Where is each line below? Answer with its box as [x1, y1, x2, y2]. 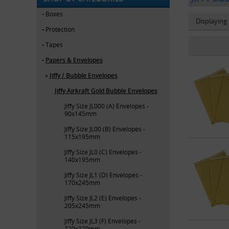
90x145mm [64, 109, 97, 118]
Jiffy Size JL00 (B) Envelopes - [64, 124, 145, 133]
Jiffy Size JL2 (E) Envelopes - [64, 193, 141, 202]
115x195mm [64, 132, 100, 141]
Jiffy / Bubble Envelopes [50, 71, 118, 80]
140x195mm [64, 155, 100, 164]
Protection [45, 25, 75, 33]
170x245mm [64, 178, 100, 187]
